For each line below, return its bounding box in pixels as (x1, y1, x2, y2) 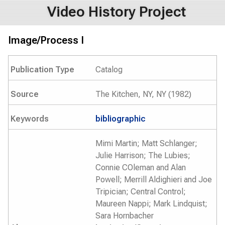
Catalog (95, 65, 123, 74)
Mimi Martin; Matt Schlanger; (95, 139, 197, 148)
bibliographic (95, 114, 146, 124)
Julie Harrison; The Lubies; (95, 151, 190, 160)
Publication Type (11, 65, 74, 74)
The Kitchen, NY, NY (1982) (95, 89, 191, 99)
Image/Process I (8, 34, 84, 46)
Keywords (11, 114, 49, 124)
